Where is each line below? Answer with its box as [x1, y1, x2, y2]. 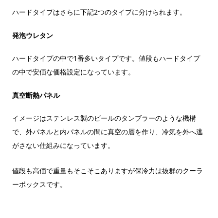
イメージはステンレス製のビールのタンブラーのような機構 [12, 113, 196, 123]
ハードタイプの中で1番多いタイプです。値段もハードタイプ [12, 53, 200, 63]
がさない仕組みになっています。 [12, 141, 114, 150]
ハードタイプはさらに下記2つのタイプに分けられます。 [12, 7, 186, 17]
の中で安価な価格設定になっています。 [12, 67, 135, 76]
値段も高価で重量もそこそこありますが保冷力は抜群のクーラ [12, 166, 203, 176]
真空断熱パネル [12, 91, 60, 100]
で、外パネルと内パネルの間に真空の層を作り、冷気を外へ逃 [12, 127, 203, 137]
